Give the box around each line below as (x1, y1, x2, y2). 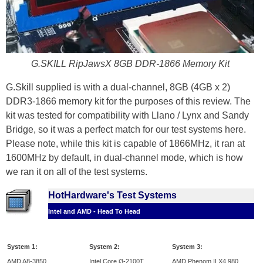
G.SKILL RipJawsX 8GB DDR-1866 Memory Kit (31, 59, 230, 69)
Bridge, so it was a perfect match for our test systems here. (6, 124, 246, 135)
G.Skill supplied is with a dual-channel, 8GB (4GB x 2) (6, 82, 230, 93)
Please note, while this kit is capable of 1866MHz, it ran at (6, 139, 245, 149)
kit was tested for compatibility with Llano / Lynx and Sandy (6, 110, 249, 121)
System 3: (172, 243, 203, 251)
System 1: (7, 243, 38, 251)
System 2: (89, 243, 120, 251)
